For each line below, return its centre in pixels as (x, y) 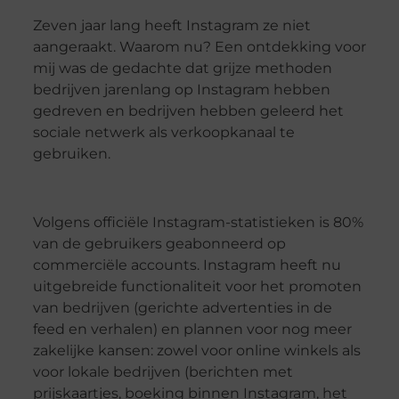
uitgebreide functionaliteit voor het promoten (197, 286)
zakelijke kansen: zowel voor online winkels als (196, 350)
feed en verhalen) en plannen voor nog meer (192, 329)
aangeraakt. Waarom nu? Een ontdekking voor (199, 47)
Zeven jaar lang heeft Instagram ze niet (171, 26)
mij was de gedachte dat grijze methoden (182, 69)
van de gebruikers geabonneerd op (159, 243)
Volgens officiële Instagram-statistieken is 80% (198, 222)
